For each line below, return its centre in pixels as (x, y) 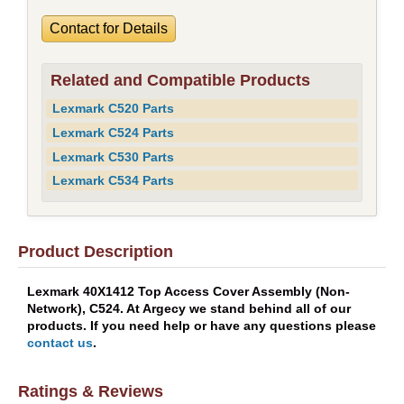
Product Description (96, 252)
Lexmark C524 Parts (114, 133)
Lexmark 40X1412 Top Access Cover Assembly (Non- (188, 291)
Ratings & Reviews (91, 391)
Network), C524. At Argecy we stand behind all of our (189, 308)
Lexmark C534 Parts (114, 181)
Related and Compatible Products (180, 80)
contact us (60, 342)
